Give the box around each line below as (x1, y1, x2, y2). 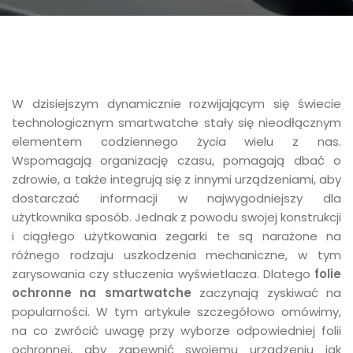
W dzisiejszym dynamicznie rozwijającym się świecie (12, 95, 341, 112)
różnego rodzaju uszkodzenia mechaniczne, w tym (12, 247, 341, 263)
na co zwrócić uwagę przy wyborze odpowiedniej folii (12, 322, 341, 339)
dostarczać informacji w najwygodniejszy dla (12, 190, 341, 206)
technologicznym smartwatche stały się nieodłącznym (12, 114, 341, 131)
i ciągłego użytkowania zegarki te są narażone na (12, 228, 341, 244)
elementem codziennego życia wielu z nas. (12, 133, 341, 150)
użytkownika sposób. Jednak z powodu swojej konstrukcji (12, 209, 341, 225)
